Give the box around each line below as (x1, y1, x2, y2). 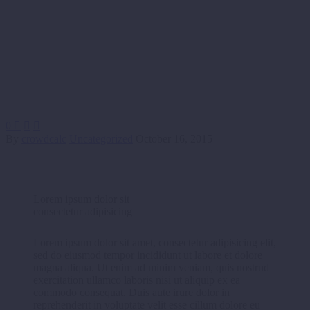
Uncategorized (69, 133, 133, 145)
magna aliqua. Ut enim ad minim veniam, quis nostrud (33, 262, 269, 274)
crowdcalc (21, 133, 66, 145)
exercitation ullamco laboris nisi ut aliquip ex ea (33, 274, 240, 286)
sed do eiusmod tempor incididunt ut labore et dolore (33, 249, 262, 262)
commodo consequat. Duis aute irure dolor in (33, 286, 230, 299)
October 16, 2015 (136, 133, 212, 145)
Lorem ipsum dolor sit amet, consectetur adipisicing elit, (33, 237, 276, 249)
